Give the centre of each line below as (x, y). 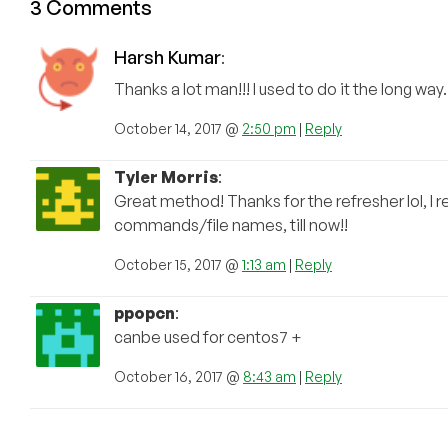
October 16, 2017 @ (178, 377)
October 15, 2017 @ (178, 265)
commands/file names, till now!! (231, 225)
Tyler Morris (166, 177)
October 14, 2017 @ (178, 129)
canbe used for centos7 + (208, 337)
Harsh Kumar (167, 57)
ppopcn (144, 313)
